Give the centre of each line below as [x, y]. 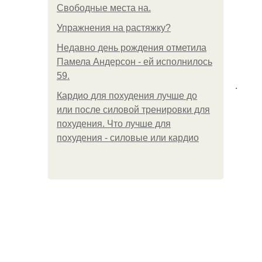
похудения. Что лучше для [114, 124]
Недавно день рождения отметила [132, 48]
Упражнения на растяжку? [114, 28]
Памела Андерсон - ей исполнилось [135, 62]
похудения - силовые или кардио [128, 138]
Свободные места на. [104, 8]
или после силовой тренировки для [133, 110]
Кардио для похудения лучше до [127, 96]
